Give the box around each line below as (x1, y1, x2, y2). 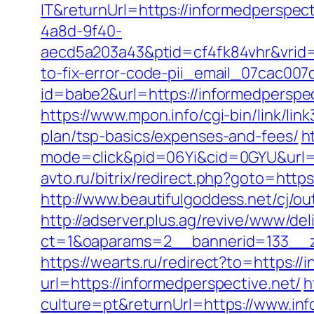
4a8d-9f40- (41, 20, 123, 41)
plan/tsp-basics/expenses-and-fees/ (41, 125, 299, 146)
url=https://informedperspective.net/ (41, 273, 301, 294)
